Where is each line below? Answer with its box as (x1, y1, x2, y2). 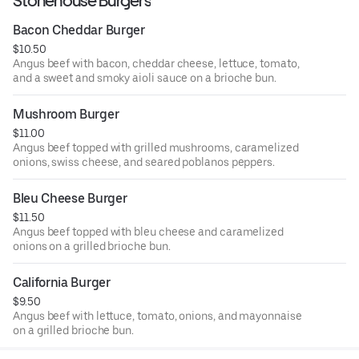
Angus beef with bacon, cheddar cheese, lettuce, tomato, (13, 56, 300, 70)
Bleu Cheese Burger (13, 190, 127, 206)
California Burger (13, 274, 111, 290)
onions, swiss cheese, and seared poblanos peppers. (13, 155, 275, 168)
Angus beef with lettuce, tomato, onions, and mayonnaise (13, 309, 302, 322)
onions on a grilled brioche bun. (13, 239, 171, 252)
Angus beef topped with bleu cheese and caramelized (13, 224, 284, 238)
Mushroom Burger (13, 106, 119, 122)
